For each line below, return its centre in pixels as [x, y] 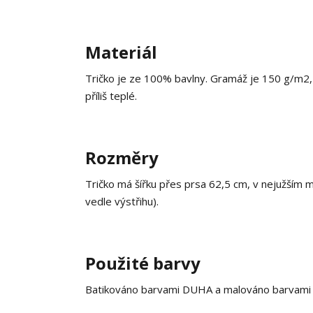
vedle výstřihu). [122, 201]
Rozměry [122, 158]
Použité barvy [143, 263]
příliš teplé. [111, 96]
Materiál [121, 52]
